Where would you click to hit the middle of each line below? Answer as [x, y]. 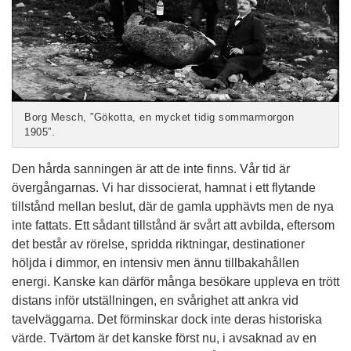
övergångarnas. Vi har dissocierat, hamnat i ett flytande [164, 188]
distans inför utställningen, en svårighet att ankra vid [155, 301]
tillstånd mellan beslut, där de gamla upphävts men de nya [173, 207]
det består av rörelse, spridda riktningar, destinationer [158, 244]
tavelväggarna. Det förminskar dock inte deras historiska [167, 320]
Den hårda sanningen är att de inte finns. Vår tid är [151, 169]
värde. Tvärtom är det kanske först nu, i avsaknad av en [164, 338]
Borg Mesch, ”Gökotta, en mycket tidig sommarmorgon [159, 118]
